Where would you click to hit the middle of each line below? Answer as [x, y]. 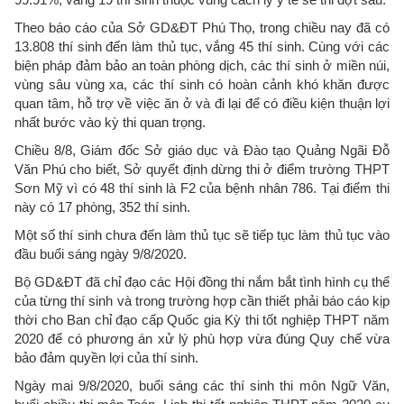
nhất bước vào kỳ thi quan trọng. [110, 122]
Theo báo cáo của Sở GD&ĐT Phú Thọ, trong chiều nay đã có [202, 28]
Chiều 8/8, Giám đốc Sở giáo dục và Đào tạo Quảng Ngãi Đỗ [202, 150]
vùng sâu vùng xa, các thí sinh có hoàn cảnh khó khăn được [202, 84]
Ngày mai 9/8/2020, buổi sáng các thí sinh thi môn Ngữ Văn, [202, 386]
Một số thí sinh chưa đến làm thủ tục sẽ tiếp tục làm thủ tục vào [202, 235]
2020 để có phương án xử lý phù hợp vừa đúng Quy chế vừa [202, 339]
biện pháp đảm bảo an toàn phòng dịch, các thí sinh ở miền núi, [202, 65]
